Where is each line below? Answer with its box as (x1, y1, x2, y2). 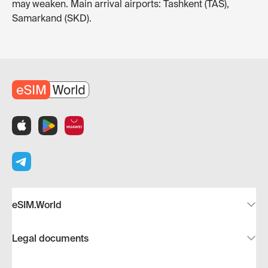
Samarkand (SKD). (12, 13, 92, 23)
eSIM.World (12, 199, 62, 210)
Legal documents (12, 233, 89, 243)
